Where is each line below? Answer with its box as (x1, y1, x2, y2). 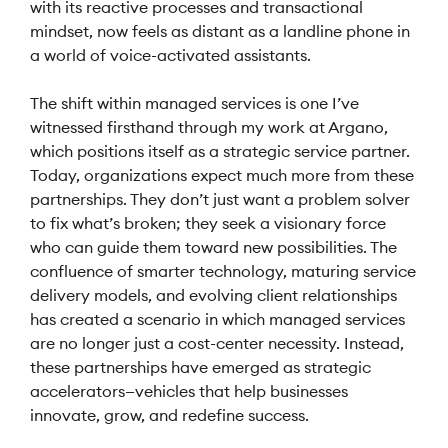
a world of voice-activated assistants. (30, 45, 311, 65)
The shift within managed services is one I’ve (30, 93, 359, 113)
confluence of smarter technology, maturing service (30, 261, 416, 281)
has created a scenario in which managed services (30, 309, 405, 329)
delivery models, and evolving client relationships (30, 285, 397, 305)
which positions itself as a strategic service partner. (30, 141, 410, 161)
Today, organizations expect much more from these (30, 165, 414, 185)
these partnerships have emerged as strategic (30, 357, 371, 377)
